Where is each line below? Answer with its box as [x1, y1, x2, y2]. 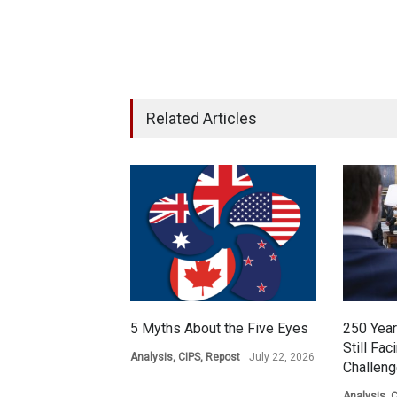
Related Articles [146, 109, 257, 128]
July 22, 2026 [249, 351, 315, 363]
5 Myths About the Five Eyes [130, 320, 308, 337]
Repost [206, 351, 240, 363]
